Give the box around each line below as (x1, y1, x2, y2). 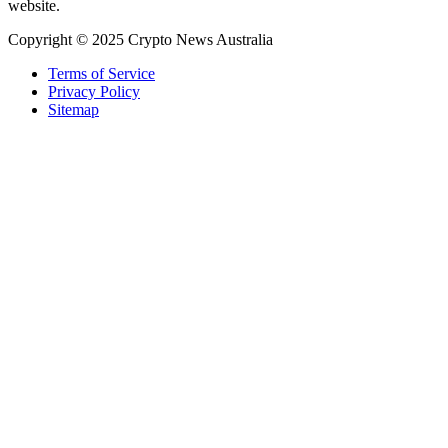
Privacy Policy (48, 82, 140, 100)
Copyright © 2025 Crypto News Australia (8, 30, 273, 48)
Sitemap (48, 100, 99, 118)
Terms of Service (48, 64, 155, 82)
